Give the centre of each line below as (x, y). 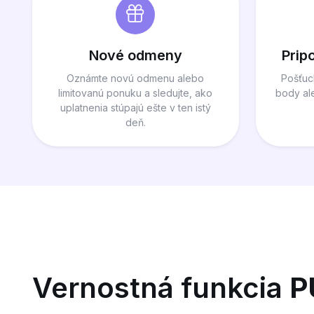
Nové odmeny (135, 56)
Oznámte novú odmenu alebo (136, 78)
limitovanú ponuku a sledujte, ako (136, 93)
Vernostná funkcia (161, 288)
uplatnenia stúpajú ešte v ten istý (135, 108)
